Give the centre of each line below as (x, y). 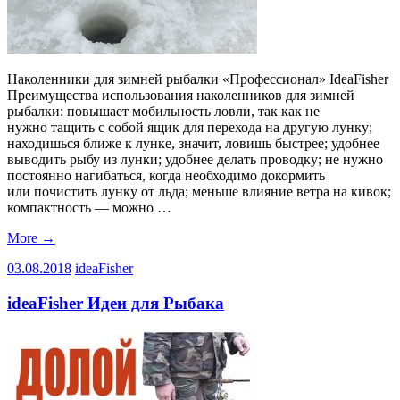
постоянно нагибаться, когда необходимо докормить (166, 176)
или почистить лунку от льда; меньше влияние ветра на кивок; (199, 192)
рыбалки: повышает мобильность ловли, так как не (163, 112)
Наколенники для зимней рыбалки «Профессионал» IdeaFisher (200, 79)
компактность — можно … (89, 208)
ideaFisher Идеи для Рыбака (116, 303)
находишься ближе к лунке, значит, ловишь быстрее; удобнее (193, 144)
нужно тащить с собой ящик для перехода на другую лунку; (190, 128)
